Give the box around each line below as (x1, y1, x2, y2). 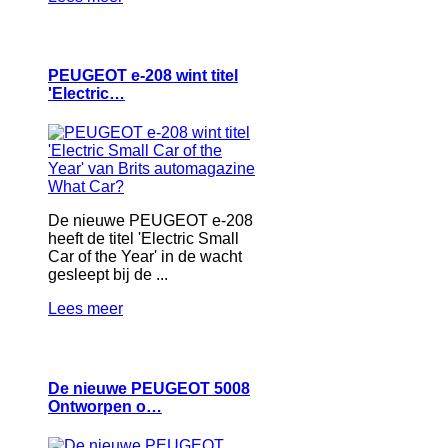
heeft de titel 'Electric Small (48, 230, 239, 248)
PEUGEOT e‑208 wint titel (48, 67, 238, 85)
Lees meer (48, 300, 123, 318)
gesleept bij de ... (48, 266, 168, 284)
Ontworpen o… (48, 397, 162, 415)
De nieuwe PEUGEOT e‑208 (48, 212, 253, 230)
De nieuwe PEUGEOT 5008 (48, 379, 250, 397)
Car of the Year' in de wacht (48, 248, 242, 266)
